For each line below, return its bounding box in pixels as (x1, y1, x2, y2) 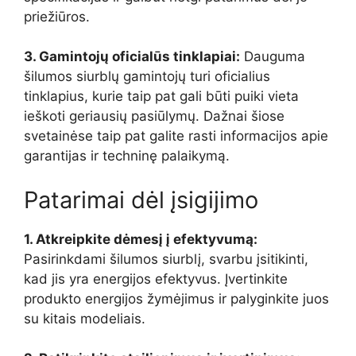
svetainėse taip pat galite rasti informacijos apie (24, 128, 328, 145)
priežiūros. (24, 8, 90, 25)
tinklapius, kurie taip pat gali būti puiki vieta (24, 88, 299, 105)
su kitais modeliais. (24, 310, 145, 327)
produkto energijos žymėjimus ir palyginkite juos (24, 290, 329, 307)
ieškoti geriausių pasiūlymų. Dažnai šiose (24, 108, 284, 125)
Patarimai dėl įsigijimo (24, 185, 258, 214)
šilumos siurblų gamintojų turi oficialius (24, 68, 270, 85)
